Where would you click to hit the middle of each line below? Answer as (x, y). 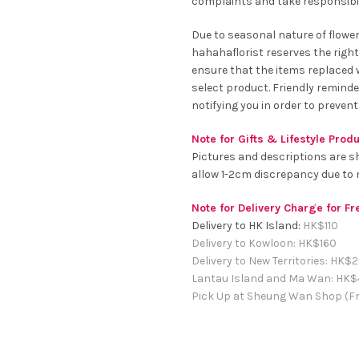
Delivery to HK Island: (247, 226)
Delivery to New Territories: (260, 261)
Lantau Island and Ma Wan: (263, 279)
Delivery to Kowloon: (244, 244)
